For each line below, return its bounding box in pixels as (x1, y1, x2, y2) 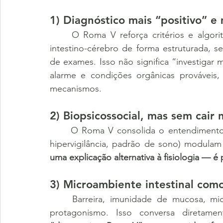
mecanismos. (50, 83, 102, 94)
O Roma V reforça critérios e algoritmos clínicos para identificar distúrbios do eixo (50, 29, 72, 40)
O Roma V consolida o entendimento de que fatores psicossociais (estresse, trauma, (50, 125, 71, 136)
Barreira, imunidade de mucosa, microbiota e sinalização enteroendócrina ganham (50, 194, 72, 205)
